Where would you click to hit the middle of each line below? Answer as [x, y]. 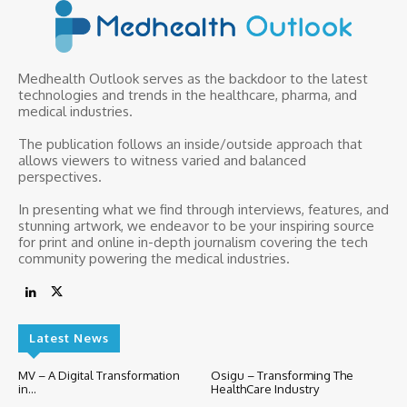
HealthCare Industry [264, 389]
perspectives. [60, 177]
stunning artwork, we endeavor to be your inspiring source [196, 226]
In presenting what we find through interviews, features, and [203, 210]
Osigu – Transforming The [282, 376]
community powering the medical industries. [154, 259]
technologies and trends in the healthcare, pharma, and [188, 95]
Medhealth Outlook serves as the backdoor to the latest [193, 79]
